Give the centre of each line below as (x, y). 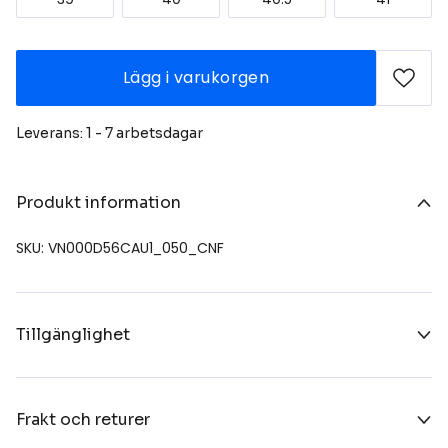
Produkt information (98, 202)
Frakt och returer (83, 419)
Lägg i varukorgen (196, 77)
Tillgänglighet (73, 334)
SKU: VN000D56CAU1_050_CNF (120, 247)
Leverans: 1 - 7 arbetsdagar (109, 132)
